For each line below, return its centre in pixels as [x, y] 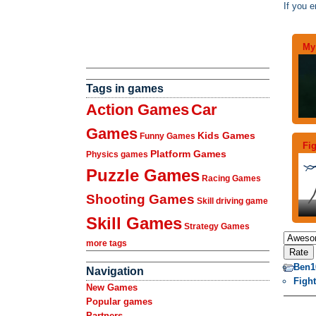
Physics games [117, 154]
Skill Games [134, 223]
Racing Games [231, 178]
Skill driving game [232, 201]
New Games [112, 287]
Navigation [115, 271]
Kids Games [226, 135]
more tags [107, 243]
